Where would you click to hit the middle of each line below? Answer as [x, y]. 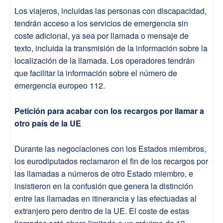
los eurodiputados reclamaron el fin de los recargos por [111, 161]
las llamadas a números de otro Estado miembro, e [104, 173]
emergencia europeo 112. [60, 85]
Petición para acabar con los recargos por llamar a [109, 111]
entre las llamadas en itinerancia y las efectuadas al [106, 198]
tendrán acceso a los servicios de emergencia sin [101, 23]
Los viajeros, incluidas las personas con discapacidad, [111, 10]
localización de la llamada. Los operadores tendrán [105, 60]
